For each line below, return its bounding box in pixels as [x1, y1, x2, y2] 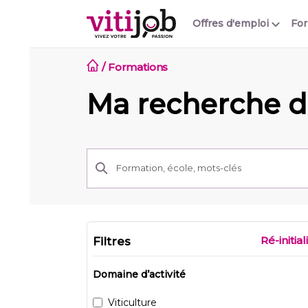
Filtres [93, 234, 131, 248]
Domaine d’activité [93, 267, 186, 280]
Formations [107, 60, 168, 74]
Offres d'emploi [192, 17, 272, 30]
